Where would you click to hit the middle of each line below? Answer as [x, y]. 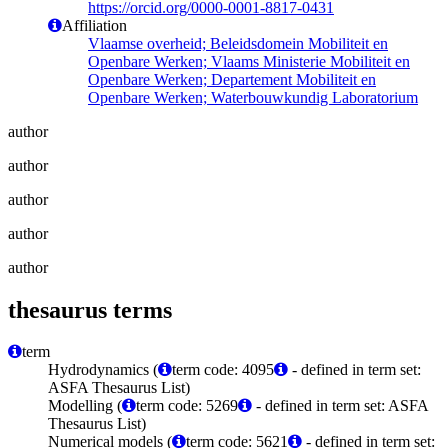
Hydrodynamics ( [103, 370]
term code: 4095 [223, 370]
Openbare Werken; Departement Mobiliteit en [232, 79]
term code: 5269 [187, 406]
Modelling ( [85, 406]
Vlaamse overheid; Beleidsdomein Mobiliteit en [238, 43]
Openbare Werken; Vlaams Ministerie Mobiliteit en [249, 61]
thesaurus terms [90, 309]
